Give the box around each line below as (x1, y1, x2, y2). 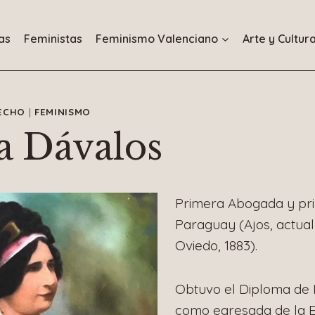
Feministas (24, 31, 83, 46)
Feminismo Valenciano (96, 31, 219, 46)
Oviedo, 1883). (175, 236, 257, 254)
